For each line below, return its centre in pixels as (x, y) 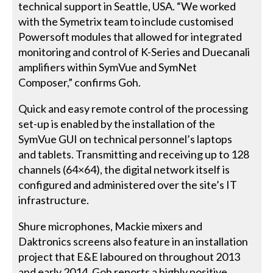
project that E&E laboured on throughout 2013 (129, 257)
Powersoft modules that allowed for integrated (130, 37)
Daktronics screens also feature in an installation (133, 242)
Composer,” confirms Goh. (80, 83)
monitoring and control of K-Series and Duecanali (134, 52)
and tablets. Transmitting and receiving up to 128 (134, 154)
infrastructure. (54, 200)
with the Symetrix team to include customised (126, 22)
